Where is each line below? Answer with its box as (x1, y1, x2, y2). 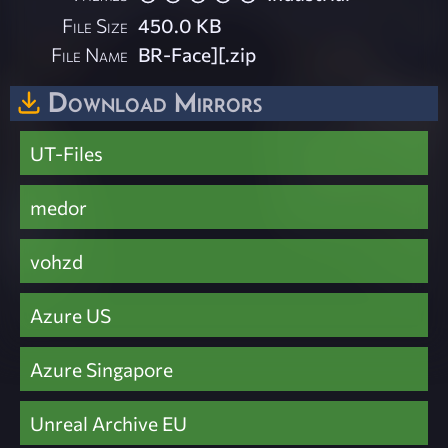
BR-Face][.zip (138, 41, 257, 66)
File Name (51, 41, 129, 66)
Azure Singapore (30, 357, 173, 382)
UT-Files (30, 141, 103, 166)
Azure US (30, 303, 111, 328)
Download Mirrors (48, 85, 262, 118)
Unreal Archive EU (30, 411, 187, 436)
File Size (62, 12, 129, 37)
